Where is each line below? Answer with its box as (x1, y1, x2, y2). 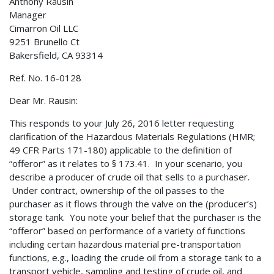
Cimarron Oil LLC (9, 22, 78, 35)
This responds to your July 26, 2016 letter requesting (9, 117, 234, 130)
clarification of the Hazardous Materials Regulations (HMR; (9, 130, 255, 143)
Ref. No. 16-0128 (9, 72, 81, 84)
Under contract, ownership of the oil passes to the (9, 184, 224, 197)
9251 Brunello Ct (9, 35, 80, 48)
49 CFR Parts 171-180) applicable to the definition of (9, 144, 232, 157)
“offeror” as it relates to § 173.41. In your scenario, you (9, 157, 242, 170)
